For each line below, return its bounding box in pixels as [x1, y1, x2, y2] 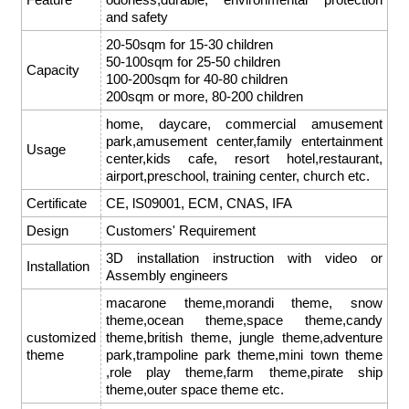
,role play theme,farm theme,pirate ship [105, 363, 383, 380]
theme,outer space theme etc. [105, 381, 284, 397]
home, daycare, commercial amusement [105, 115, 383, 131]
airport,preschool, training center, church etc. [105, 167, 370, 184]
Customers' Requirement [105, 222, 256, 238]
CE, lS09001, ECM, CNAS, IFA [105, 194, 292, 211]
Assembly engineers [105, 267, 228, 283]
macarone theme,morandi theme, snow [105, 294, 383, 310]
